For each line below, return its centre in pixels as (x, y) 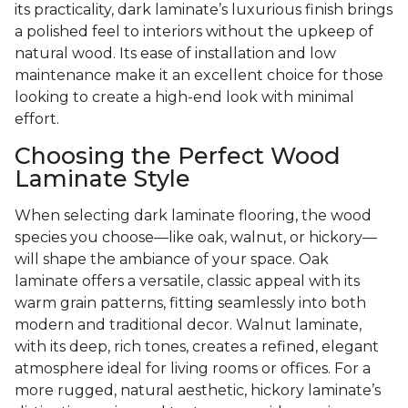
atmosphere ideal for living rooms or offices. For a (193, 369)
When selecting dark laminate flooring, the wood (193, 216)
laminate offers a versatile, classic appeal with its (187, 281)
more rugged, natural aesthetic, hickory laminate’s (198, 391)
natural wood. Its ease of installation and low (175, 54)
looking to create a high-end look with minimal (184, 97)
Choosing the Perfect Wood (178, 156)
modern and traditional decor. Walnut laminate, (188, 325)
